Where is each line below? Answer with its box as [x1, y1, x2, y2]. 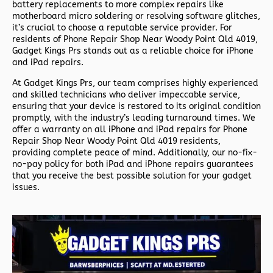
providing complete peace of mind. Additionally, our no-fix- [12, 147, 257, 158]
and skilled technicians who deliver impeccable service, [12, 90, 240, 101]
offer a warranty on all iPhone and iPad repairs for [12, 124, 223, 135]
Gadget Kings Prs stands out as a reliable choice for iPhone [12, 45, 253, 56]
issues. [12, 182, 40, 193]
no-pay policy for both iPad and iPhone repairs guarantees [12, 159, 253, 170]
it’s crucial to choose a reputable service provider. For [12, 22, 232, 33]
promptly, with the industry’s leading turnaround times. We [12, 113, 255, 124]
